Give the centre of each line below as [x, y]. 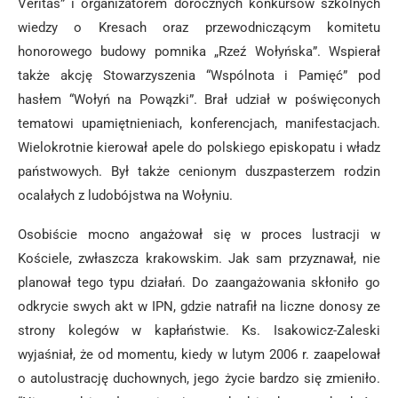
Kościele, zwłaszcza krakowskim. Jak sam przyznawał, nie [199, 259]
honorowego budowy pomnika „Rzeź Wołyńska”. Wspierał [199, 52]
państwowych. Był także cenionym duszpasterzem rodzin [199, 171]
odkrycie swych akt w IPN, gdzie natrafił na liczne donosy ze [199, 306]
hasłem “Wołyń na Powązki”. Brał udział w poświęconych [199, 99]
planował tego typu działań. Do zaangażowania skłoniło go [199, 283]
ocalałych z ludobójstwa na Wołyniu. [125, 195]
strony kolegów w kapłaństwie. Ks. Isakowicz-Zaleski [199, 330]
